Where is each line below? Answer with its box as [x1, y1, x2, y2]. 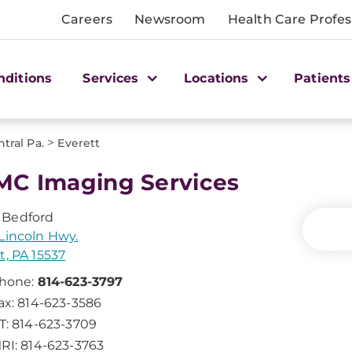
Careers [61, 12, 113, 27]
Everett [57, 136, 101, 150]
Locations [184, 70, 253, 86]
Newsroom [134, 12, 206, 27]
